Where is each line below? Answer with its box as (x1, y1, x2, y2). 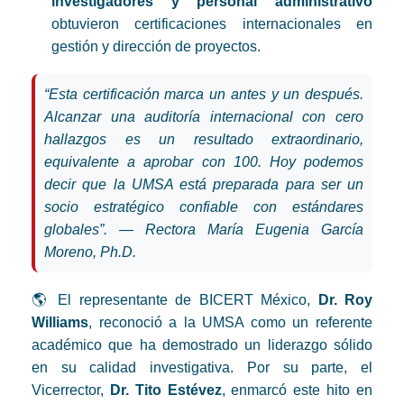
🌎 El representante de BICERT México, (32, 292, 318, 308)
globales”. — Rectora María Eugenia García (44, 222, 363, 238)
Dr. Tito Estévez (109, 382, 222, 399)
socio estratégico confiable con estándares (44, 199, 363, 216)
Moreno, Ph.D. (44, 244, 136, 261)
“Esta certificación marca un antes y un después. (44, 87, 363, 103)
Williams (32, 315, 88, 331)
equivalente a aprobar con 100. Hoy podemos (44, 154, 363, 170)
